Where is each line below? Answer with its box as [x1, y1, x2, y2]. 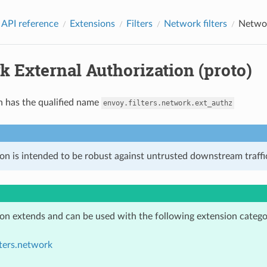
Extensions [69, 18, 115, 29]
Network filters [163, 18, 227, 29]
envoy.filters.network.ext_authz [103, 98, 232, 107]
